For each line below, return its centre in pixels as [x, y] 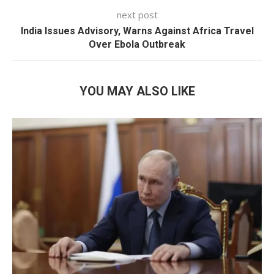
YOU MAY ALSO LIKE [137, 91]
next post [137, 15]
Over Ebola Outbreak [137, 44]
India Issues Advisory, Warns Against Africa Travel [137, 31]
